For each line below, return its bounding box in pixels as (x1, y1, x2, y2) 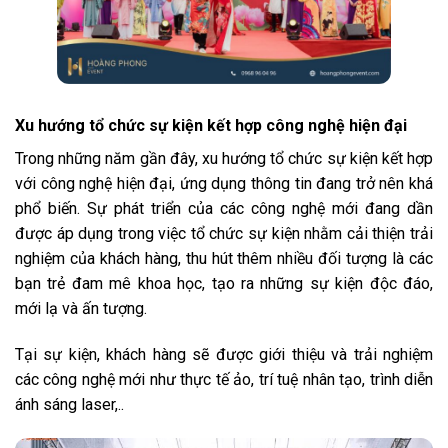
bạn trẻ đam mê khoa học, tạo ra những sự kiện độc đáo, (15, 273, 433, 293)
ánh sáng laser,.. (15, 394, 124, 414)
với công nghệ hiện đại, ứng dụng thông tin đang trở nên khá (15, 173, 433, 193)
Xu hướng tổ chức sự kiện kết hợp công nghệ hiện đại (15, 115, 407, 135)
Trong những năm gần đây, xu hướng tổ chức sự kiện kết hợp (15, 148, 433, 168)
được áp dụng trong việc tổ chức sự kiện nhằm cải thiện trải (15, 223, 433, 243)
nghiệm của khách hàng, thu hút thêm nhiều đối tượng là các (15, 248, 433, 268)
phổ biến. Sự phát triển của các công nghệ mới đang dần (15, 198, 433, 218)
